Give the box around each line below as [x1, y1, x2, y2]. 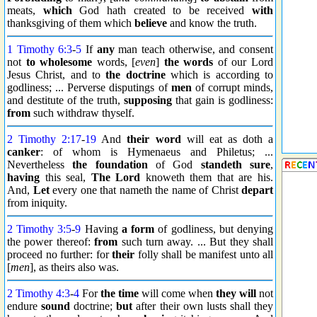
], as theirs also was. [30, 261, 119, 273]
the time [100, 287, 139, 299]
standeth [200, 158, 242, 171]
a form [121, 223, 155, 235]
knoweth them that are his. [140, 171, 274, 183]
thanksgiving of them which [7, 17, 134, 29]
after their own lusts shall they [132, 300, 274, 312]
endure [7, 300, 42, 312]
